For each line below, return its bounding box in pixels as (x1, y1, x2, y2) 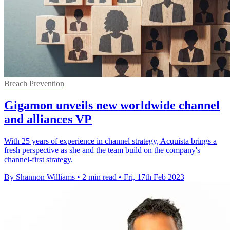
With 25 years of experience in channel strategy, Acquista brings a (4, 137, 217, 145)
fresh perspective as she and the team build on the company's (4, 146, 200, 155)
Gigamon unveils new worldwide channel (4, 99, 220, 112)
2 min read (82, 172, 117, 181)
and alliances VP (4, 112, 92, 126)
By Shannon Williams (4, 172, 75, 181)
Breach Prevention (4, 79, 64, 88)
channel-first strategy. (4, 155, 73, 164)
